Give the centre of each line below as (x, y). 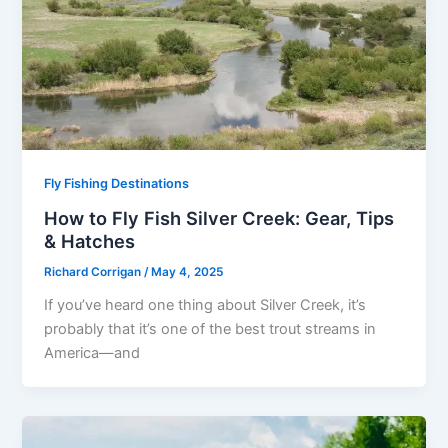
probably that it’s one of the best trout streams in (210, 328)
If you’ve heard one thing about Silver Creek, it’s (205, 304)
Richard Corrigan (94, 272)
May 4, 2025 (187, 272)
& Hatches (90, 241)
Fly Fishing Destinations (117, 184)
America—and (92, 352)
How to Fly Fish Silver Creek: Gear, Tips (219, 218)
